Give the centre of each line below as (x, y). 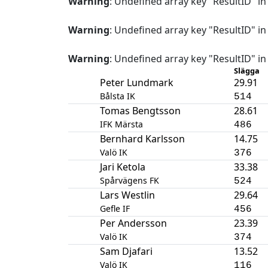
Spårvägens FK (129, 180)
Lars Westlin (127, 195)
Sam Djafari (126, 251)
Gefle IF (115, 208)
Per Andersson (133, 223)
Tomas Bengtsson (140, 110)
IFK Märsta (121, 124)
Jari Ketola (122, 167)
